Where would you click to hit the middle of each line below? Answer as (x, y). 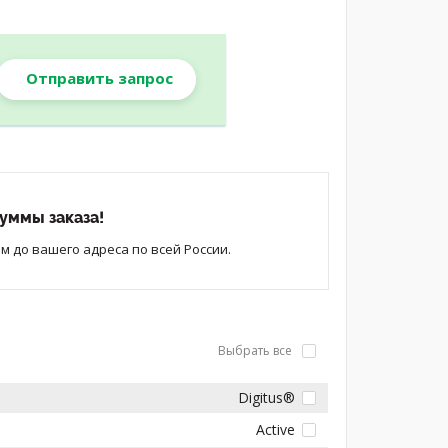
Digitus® (267, 397)
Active (276, 429)
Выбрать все (257, 350)
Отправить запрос (100, 77)
